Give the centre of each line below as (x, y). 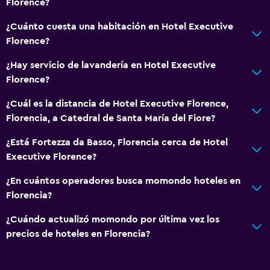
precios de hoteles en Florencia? (78, 234)
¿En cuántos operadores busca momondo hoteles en (123, 181)
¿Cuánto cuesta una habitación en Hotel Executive (120, 26)
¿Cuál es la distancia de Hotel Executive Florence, (117, 103)
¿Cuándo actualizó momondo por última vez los (113, 219)
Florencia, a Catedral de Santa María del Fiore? (111, 118)
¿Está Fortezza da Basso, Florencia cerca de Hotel (117, 142)
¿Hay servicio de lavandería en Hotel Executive (111, 65)
